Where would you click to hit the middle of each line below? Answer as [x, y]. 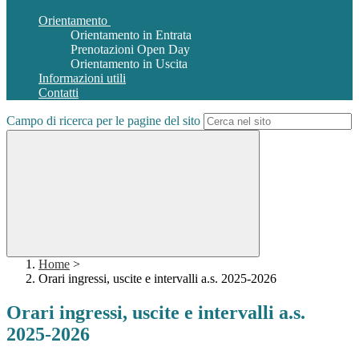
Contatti [58, 93]
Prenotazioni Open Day [130, 50]
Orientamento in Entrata [131, 35]
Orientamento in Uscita [129, 64]
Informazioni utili [82, 79]
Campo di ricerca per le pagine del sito [103, 121]
